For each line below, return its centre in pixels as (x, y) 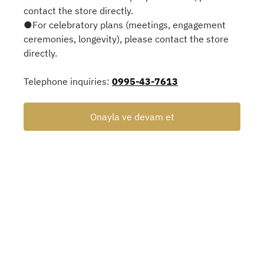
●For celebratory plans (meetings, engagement (125, 25)
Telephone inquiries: (68, 82)
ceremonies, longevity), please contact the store (126, 39)
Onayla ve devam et (132, 117)
